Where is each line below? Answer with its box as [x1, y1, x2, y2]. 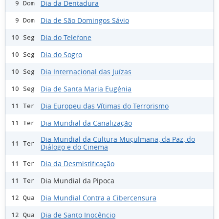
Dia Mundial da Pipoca [41, 175, 114, 185]
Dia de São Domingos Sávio [41, 15, 129, 25]
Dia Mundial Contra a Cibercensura [41, 193, 156, 202]
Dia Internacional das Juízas [41, 66, 131, 76]
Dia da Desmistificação [41, 158, 114, 168]
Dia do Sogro [41, 49, 82, 59]
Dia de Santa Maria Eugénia [41, 84, 131, 93]
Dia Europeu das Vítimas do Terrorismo [41, 101, 169, 110]
